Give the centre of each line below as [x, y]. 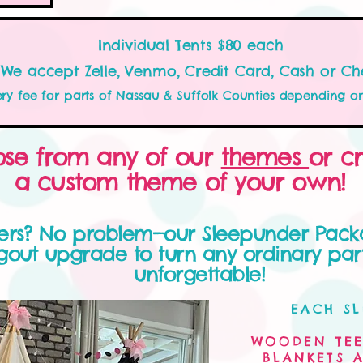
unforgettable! [199, 274]
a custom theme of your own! [180, 181]
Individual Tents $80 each [193, 45]
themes [265, 156]
